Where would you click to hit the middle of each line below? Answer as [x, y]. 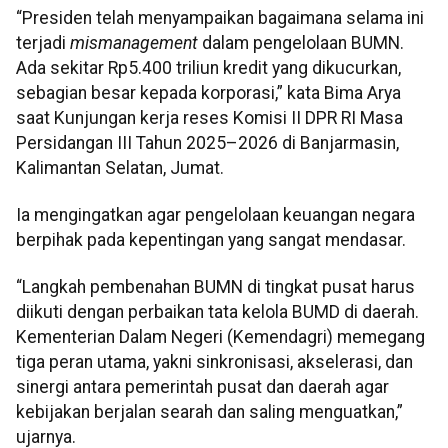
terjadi [43, 42]
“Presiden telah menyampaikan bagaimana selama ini [220, 17]
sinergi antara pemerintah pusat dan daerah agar [202, 387]
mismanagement [136, 42]
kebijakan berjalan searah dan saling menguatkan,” [209, 412]
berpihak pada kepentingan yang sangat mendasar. [211, 239]
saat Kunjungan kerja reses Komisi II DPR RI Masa [209, 117]
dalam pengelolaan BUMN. [303, 42]
